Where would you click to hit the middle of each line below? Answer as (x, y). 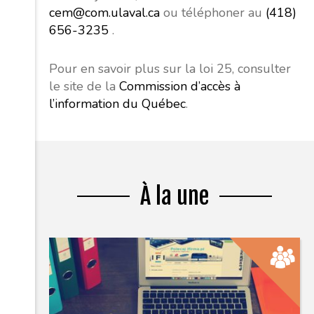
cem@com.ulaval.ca (104, 12)
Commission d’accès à (180, 86)
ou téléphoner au (213, 12)
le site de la (84, 86)
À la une (175, 196)
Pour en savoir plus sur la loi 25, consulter (170, 68)
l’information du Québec (117, 103)
